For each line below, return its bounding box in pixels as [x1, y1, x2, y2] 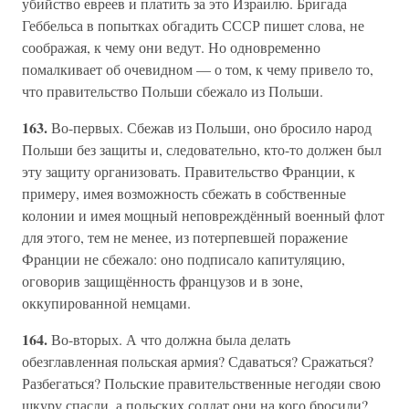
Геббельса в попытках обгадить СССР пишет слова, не [22, 16, 364, 35]
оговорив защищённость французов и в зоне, [22, 271, 303, 290]
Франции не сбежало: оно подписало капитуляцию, [22, 249, 345, 268]
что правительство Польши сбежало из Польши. [22, 81, 323, 100]
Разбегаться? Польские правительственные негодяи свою [22, 373, 381, 393]
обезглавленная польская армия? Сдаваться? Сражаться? [22, 351, 373, 371]
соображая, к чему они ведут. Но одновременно [22, 37, 320, 57]
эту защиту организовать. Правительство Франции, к [22, 162, 355, 181]
